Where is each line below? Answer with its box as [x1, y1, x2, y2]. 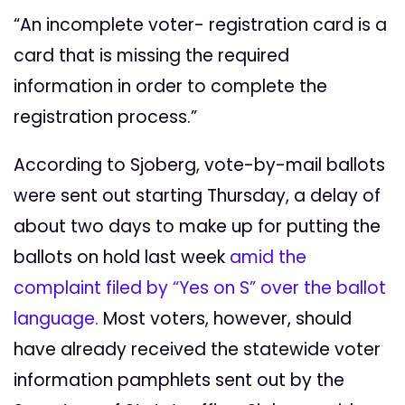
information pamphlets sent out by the [14, 368, 344, 393]
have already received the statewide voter [14, 337, 381, 363]
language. [14, 306, 99, 332]
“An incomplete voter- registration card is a [14, 13, 387, 38]
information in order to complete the [14, 74, 327, 99]
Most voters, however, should [99, 306, 352, 332]
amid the [230, 245, 306, 270]
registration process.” [14, 105, 197, 130]
